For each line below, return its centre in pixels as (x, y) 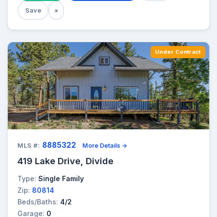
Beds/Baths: (38, 201)
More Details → (105, 145)
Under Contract (178, 52)
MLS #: (29, 145)
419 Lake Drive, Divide (65, 161)
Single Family (61, 178)
